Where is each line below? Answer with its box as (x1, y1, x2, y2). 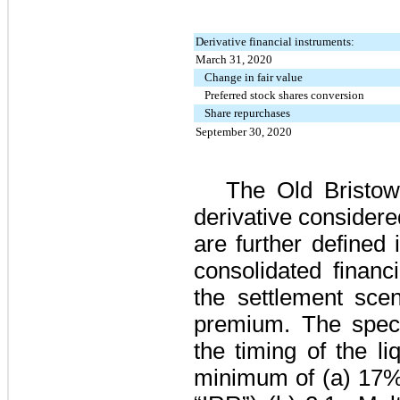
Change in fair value (204, 71, 303, 84)
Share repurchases (204, 106, 290, 120)
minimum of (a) (194, 364, 358, 390)
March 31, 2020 (196, 53, 272, 66)
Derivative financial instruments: (196, 35, 354, 48)
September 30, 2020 (196, 125, 292, 138)
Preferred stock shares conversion (204, 88, 364, 102)
